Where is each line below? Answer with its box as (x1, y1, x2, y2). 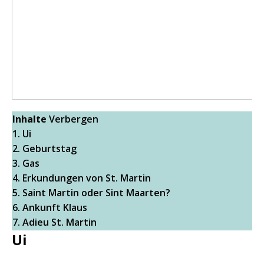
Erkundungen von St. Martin (22, 171, 151, 185)
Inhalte (12, 113, 47, 126)
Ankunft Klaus (22, 201, 87, 214)
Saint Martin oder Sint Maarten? (22, 186, 170, 200)
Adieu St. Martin (22, 216, 97, 229)
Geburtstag (22, 142, 77, 156)
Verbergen (49, 113, 98, 126)
